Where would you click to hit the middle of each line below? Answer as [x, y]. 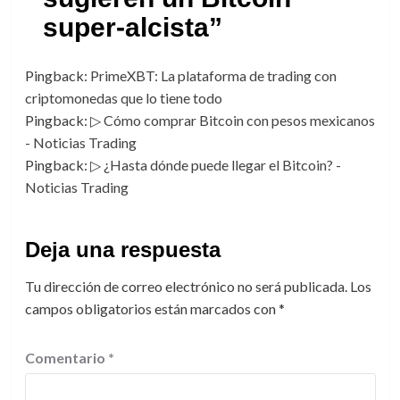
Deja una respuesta [122, 250]
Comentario [66, 358]
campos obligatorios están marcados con [151, 308]
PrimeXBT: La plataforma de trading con [213, 75]
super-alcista [125, 27]
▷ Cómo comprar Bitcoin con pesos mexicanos [232, 120]
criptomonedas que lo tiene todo [123, 98]
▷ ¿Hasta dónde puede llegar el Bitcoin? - [215, 165]
